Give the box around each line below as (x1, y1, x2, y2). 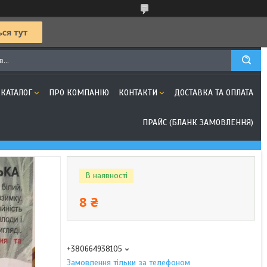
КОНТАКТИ (119, 88, 157, 98)
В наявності (85, 170, 128, 181)
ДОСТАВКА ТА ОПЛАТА (174, 88, 253, 98)
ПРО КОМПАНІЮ (49, 88, 109, 98)
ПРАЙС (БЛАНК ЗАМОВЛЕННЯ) (142, 117, 253, 128)
